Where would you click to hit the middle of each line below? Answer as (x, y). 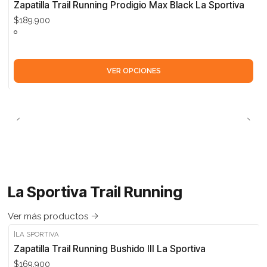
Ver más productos (48, 217)
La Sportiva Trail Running (95, 192)
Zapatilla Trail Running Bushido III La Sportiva (110, 249)
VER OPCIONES (133, 71)
